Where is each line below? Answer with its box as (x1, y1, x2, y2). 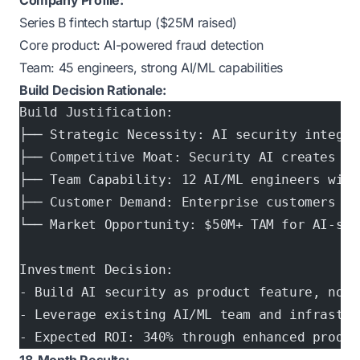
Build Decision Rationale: (19, 82, 166, 98)
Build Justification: (19, 104, 174, 120)
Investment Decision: (19, 262, 174, 277)
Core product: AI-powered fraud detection (19, 37, 264, 53)
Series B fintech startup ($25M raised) (19, 14, 237, 31)
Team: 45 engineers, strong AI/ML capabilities (19, 59, 283, 76)
